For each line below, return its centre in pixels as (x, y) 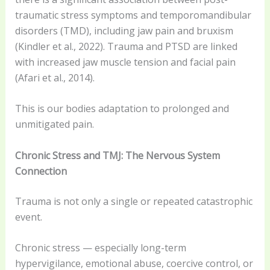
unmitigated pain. (54, 124)
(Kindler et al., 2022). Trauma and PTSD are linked (126, 46)
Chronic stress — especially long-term (100, 248)
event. (28, 217)
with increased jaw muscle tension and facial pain (125, 62)
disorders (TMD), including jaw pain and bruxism (124, 30)
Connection (41, 171)
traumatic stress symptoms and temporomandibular (133, 15)
